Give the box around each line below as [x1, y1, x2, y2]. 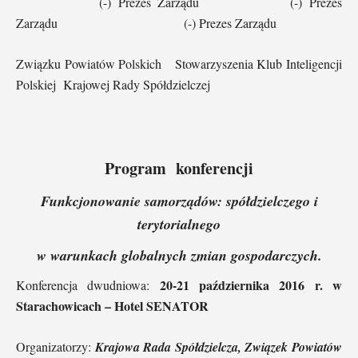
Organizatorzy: [16, 337, 95, 355]
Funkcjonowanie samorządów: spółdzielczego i [40, 190, 318, 211]
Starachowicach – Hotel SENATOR [16, 296, 209, 315]
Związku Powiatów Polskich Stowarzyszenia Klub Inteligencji [16, 54, 342, 72]
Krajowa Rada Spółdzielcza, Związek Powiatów [94, 337, 343, 356]
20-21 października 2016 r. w [149, 275, 343, 294]
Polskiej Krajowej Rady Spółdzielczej [16, 75, 210, 93]
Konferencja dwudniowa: [16, 276, 150, 293]
